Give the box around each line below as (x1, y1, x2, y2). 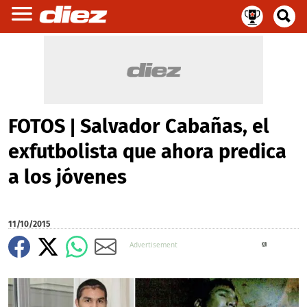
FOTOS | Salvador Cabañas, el (8, 114, 269, 138)
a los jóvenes (8, 165, 136, 189)
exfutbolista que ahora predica (8, 140, 286, 164)
